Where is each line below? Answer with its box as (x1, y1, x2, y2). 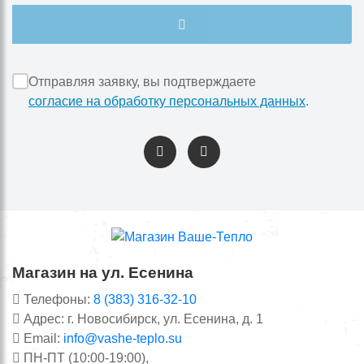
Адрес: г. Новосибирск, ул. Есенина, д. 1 (20, 311, 263, 326)
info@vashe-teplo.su (63, 331, 182, 345)
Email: (20, 331, 63, 345)
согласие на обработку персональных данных (28, 93, 305, 108)
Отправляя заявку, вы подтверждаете (28, 74, 256, 89)
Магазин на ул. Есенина (12, 263, 193, 281)
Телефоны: (20, 292, 93, 306)
